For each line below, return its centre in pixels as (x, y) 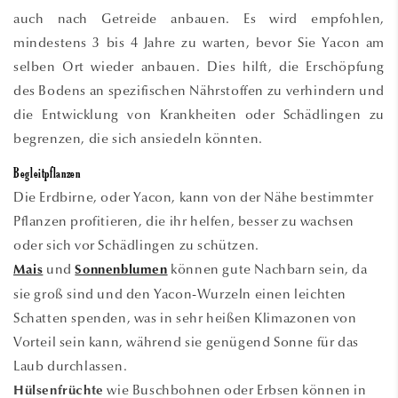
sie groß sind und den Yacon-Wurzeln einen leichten (180, 294)
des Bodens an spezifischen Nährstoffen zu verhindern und (199, 90)
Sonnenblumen (121, 270)
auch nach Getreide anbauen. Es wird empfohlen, (199, 18)
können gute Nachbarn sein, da (267, 269)
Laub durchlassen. (71, 366)
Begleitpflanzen (47, 175)
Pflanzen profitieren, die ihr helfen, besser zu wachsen (184, 221)
